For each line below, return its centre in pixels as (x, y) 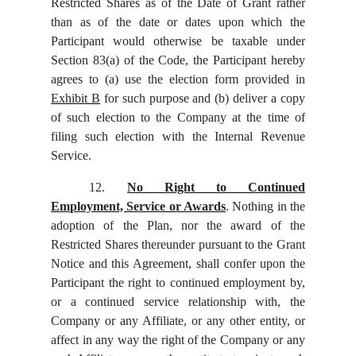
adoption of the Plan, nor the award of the (178, 226)
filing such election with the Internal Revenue (178, 137)
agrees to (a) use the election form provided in (178, 79)
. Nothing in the (265, 207)
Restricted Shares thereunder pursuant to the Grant (178, 245)
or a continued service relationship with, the (178, 302)
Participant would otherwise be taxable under (178, 41)
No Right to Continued (216, 188)
